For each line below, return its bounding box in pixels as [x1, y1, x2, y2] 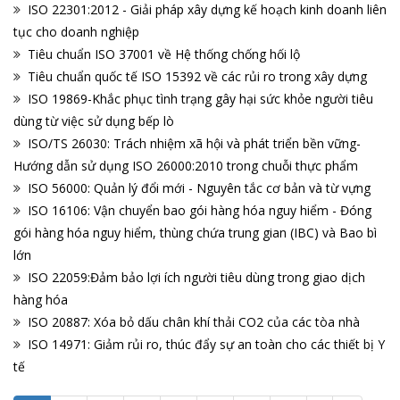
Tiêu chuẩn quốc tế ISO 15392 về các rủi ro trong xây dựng [28, 68, 367, 86]
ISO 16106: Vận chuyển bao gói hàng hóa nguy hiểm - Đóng [28, 202, 371, 220]
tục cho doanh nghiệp [13, 23, 139, 41]
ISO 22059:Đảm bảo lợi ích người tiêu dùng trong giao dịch [28, 269, 365, 287]
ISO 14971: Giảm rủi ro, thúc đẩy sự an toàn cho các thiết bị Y [28, 336, 385, 354]
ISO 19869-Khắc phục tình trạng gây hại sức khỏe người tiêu [28, 90, 373, 108]
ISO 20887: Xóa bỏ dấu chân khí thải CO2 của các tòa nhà [28, 313, 360, 331]
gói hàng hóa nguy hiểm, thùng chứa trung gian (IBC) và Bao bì [13, 224, 377, 242]
